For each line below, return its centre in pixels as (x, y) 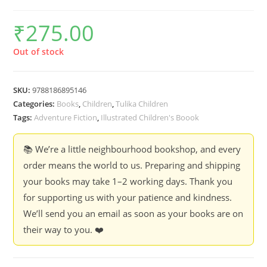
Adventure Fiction (66, 117)
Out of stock (39, 52)
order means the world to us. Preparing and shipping (132, 165)
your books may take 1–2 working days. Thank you (128, 181)
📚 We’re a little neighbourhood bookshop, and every (132, 149)
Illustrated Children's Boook (150, 117)
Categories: (35, 104)
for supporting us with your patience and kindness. (128, 197)
